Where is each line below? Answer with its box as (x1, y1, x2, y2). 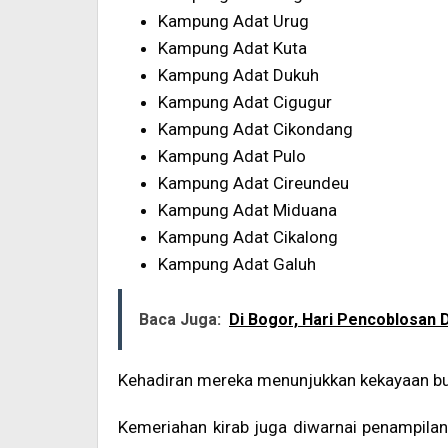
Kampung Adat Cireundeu (158, 172, 349, 193)
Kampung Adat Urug (158, 10, 309, 31)
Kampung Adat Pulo (158, 145, 306, 166)
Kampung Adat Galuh (158, 253, 316, 274)
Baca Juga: (139, 310, 221, 330)
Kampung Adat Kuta (158, 37, 307, 58)
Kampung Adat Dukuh (158, 64, 319, 85)
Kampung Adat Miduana (158, 199, 337, 220)
